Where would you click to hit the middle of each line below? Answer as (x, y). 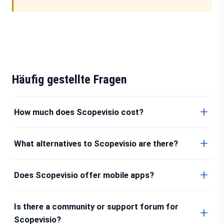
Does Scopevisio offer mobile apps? (84, 175)
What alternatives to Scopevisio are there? (96, 143)
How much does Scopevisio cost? (79, 112)
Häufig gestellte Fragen (69, 79)
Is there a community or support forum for (96, 206)
